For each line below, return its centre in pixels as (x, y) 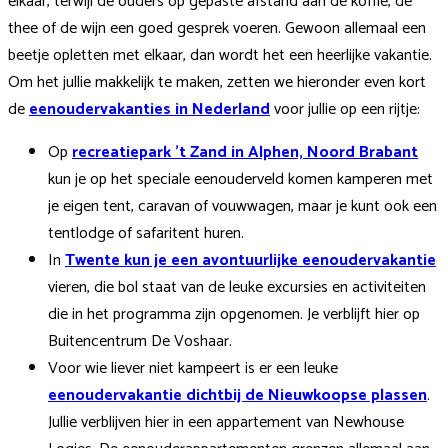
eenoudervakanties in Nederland (149, 109)
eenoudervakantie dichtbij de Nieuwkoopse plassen (237, 395)
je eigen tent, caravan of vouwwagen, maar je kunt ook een (242, 206)
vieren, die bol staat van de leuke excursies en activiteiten (237, 287)
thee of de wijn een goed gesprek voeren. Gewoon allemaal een (217, 28)
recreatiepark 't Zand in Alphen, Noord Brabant (245, 152)
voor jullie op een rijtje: (345, 109)
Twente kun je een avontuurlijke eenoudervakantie (250, 260)
